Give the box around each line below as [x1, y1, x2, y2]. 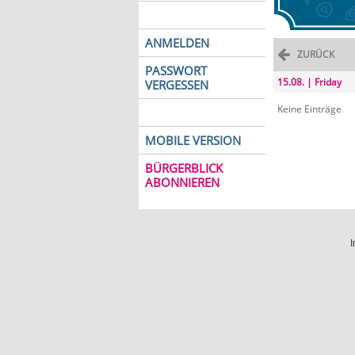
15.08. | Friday [277, 75, 342, 89]
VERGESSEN [144, 77, 208, 93]
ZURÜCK [296, 48, 334, 61]
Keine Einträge [277, 102, 342, 116]
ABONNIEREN [144, 174, 219, 190]
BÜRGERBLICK [144, 160, 223, 176]
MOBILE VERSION [144, 132, 241, 148]
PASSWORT [144, 63, 207, 78]
